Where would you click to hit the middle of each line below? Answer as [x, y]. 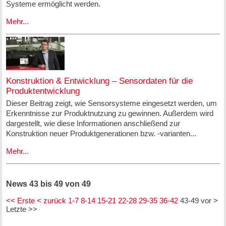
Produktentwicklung [43, 91]
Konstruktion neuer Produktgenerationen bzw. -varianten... [101, 134]
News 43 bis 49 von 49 [48, 184]
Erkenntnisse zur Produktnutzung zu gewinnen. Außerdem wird [109, 114]
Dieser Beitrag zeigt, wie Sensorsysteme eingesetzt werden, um [111, 103]
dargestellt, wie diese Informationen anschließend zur [93, 124]
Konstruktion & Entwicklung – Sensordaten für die [99, 81]
